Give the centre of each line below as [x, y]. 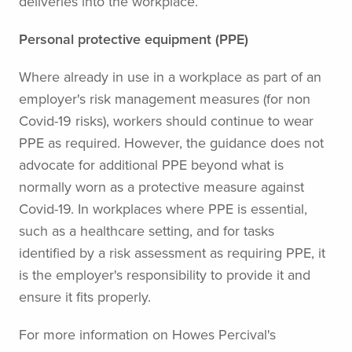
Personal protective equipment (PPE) [134, 39]
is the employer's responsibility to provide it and [165, 275]
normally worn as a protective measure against [161, 187]
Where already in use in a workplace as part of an [170, 77]
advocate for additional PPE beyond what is [151, 165]
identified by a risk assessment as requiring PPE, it [172, 253]
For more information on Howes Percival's [147, 334]
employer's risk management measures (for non [165, 99]
